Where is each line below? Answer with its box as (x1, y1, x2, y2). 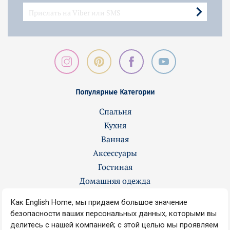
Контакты (100, 199, 130, 208)
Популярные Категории (75, 87, 155, 97)
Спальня (99, 105, 131, 117)
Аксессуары (93, 147, 137, 159)
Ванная (101, 133, 129, 145)
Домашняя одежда (80, 175, 150, 186)
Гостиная (98, 161, 132, 172)
